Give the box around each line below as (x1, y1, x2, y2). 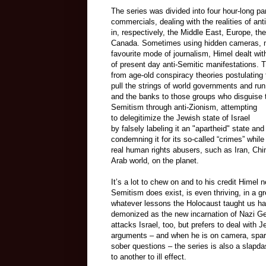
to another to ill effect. (111, 252, 186, 261)
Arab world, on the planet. (111, 156, 199, 165)
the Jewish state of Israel (161, 113, 250, 122)
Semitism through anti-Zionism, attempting (111, 102, 257, 112)
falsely (122, 123, 144, 133)
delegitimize (120, 113, 161, 122)
